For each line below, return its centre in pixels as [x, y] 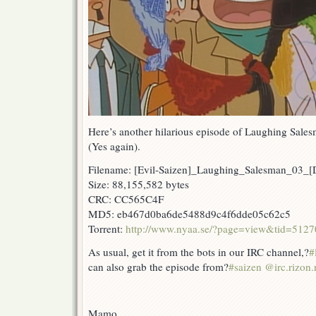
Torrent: [107, 229]
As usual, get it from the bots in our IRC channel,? [199, 252]
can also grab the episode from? [158, 267]
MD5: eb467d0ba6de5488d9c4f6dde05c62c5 [189, 214]
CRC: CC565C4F [126, 199]
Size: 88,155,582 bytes [139, 184]
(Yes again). [114, 146]
